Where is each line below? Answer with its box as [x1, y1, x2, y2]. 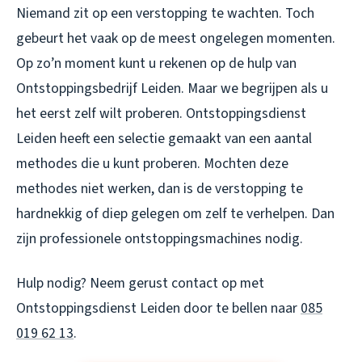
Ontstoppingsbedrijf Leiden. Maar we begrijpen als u [16, 78, 328, 99]
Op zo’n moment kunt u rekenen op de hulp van [16, 53, 297, 74]
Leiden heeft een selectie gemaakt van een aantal [16, 128, 312, 149]
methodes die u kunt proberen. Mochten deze [16, 154, 288, 174]
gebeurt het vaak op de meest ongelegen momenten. [16, 28, 335, 48]
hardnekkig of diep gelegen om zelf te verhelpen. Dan [16, 204, 335, 224]
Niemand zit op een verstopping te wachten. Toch [16, 3, 314, 23]
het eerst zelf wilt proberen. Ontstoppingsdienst [16, 103, 306, 124]
